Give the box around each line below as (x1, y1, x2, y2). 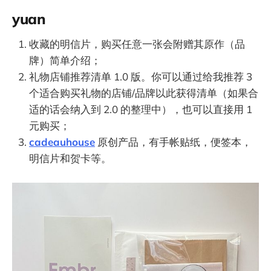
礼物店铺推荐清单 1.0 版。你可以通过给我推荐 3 (29, 70, 252, 83)
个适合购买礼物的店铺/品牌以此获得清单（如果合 (29, 86, 258, 99)
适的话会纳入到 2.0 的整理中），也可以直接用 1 (29, 102, 252, 116)
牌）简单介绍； (29, 53, 101, 67)
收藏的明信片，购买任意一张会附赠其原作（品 (29, 37, 245, 50)
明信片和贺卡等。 (29, 151, 111, 165)
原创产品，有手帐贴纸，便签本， (95, 135, 252, 148)
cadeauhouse (29, 135, 95, 148)
